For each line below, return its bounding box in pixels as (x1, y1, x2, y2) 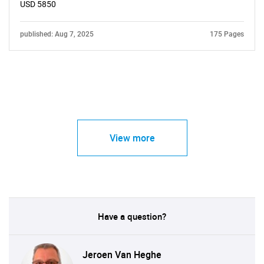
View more (109, 131, 155, 144)
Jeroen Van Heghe (82, 247, 161, 261)
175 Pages (210, 30, 244, 38)
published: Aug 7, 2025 (20, 30, 94, 38)
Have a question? (98, 210, 166, 222)
